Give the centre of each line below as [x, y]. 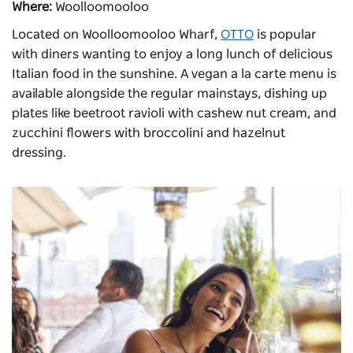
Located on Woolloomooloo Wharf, [116, 35]
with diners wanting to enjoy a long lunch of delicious [172, 55]
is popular [285, 35]
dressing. [39, 153]
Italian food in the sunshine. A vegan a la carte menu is [174, 74]
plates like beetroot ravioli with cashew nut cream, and [174, 114]
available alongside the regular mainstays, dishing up [169, 94]
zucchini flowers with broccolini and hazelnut [149, 134]
